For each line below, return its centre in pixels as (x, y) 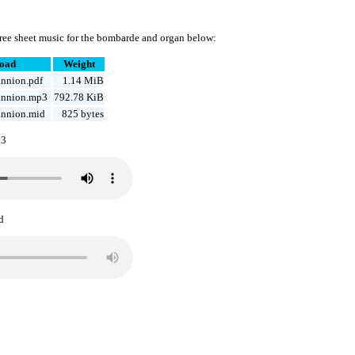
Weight (79, 64)
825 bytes (83, 114)
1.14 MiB (84, 81)
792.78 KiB (79, 97)
